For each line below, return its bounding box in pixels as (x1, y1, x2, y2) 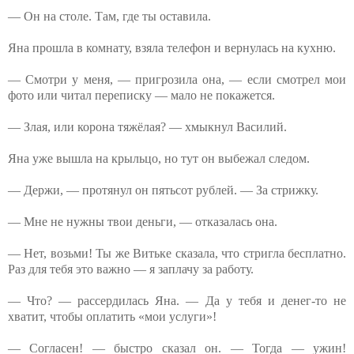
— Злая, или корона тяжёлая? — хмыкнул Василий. (8, 119, 287, 134)
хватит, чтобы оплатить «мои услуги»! (8, 309, 217, 323)
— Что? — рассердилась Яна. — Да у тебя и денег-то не (8, 293, 346, 307)
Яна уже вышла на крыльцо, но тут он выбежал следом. (8, 151, 310, 165)
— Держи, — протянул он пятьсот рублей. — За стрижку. (8, 183, 318, 197)
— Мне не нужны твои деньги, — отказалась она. (8, 214, 277, 228)
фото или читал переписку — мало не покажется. (8, 88, 275, 102)
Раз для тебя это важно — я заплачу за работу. (8, 262, 254, 276)
